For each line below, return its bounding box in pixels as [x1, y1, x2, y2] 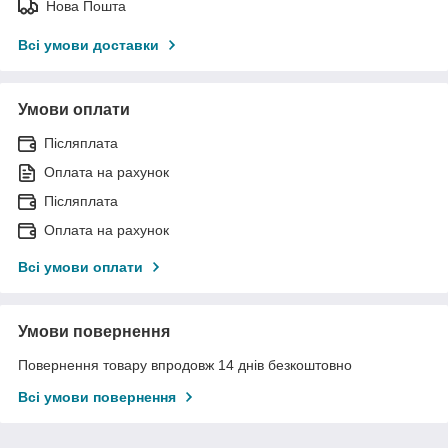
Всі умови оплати [18, 258, 143, 275]
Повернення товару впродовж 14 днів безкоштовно [18, 356, 352, 373]
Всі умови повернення [18, 388, 176, 405]
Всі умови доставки [18, 36, 159, 53]
